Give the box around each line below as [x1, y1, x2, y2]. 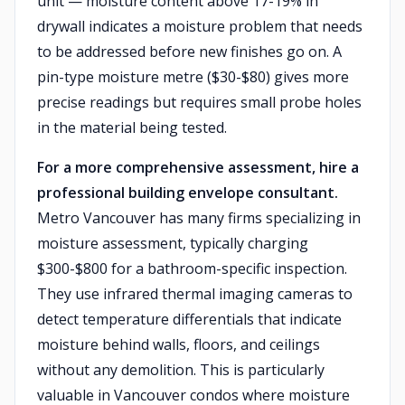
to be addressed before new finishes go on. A [37, 42, 342, 61]
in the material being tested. [37, 118, 227, 137]
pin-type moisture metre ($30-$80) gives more [37, 67, 349, 87]
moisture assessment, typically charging [37, 233, 308, 253]
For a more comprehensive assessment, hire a [37, 157, 359, 177]
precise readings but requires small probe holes [37, 92, 362, 112]
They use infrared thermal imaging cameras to [37, 284, 353, 304]
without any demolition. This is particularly [37, 360, 325, 380]
